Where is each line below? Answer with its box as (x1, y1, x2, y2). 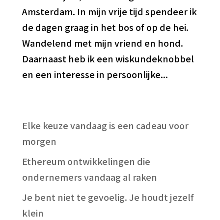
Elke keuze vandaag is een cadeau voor (22, 118, 189, 132)
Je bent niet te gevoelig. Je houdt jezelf (22, 190, 194, 203)
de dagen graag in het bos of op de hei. (22, 20, 189, 33)
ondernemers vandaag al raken (22, 170, 157, 183)
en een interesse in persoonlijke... (22, 67, 168, 81)
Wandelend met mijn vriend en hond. (22, 36, 183, 49)
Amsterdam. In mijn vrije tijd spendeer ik (22, 4, 197, 18)
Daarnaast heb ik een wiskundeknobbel (22, 52, 194, 65)
